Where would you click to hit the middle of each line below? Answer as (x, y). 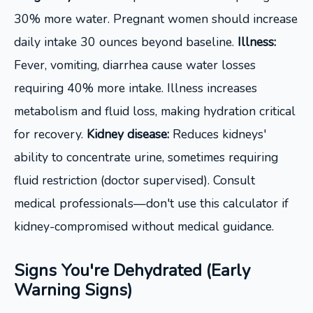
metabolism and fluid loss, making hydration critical (155, 111)
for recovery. (50, 134)
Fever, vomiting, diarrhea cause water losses (135, 65)
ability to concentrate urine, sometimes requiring (146, 157)
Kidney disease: (128, 134)
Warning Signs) (73, 290)
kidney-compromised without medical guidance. (144, 226)
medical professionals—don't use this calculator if (151, 203)
